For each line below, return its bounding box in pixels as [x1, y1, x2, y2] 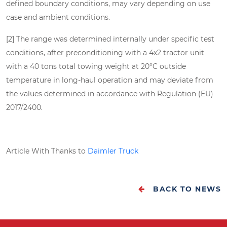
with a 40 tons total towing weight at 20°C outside [6, 62, 186, 71]
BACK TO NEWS [153, 184, 221, 194]
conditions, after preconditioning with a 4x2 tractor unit [6, 48, 204, 57]
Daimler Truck [88, 146, 138, 156]
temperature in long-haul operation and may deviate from [6, 75, 213, 85]
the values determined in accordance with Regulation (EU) [6, 89, 213, 98]
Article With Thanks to [6, 146, 88, 156]
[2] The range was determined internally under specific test [6, 34, 214, 44]
